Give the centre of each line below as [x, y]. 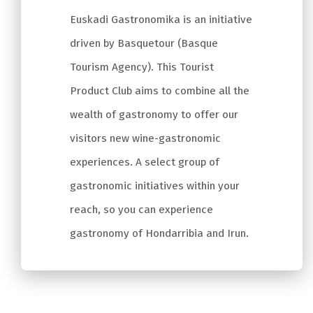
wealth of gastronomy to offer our [154, 115]
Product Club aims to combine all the [160, 91]
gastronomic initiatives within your [155, 186]
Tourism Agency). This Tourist [142, 67]
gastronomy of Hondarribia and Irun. [159, 234]
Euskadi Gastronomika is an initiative [161, 20]
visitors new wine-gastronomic [145, 139]
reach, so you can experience [141, 210]
